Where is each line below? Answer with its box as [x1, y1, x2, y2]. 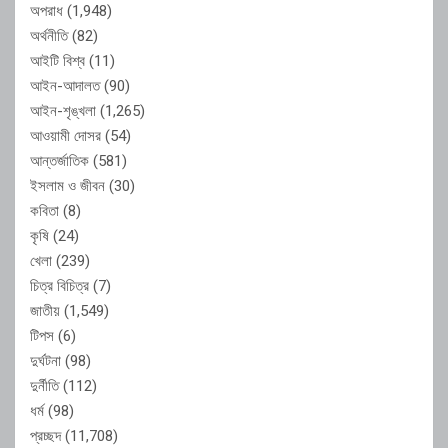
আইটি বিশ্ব [30, 51, 85, 70]
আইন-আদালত [30, 76, 100, 95]
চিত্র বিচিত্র [30, 276, 89, 295]
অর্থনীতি [30, 26, 68, 45]
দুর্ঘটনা [30, 351, 61, 370]
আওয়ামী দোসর [30, 126, 101, 145]
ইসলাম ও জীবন [30, 176, 105, 195]
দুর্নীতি [30, 376, 59, 395]
